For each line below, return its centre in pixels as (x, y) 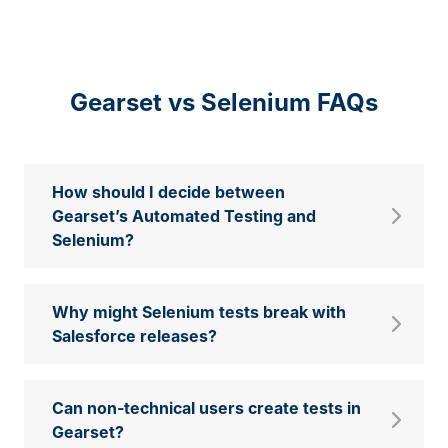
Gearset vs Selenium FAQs (224, 103)
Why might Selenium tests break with (199, 312)
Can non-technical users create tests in (206, 408)
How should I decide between (168, 192)
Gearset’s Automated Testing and (184, 216)
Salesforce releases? (134, 336)
